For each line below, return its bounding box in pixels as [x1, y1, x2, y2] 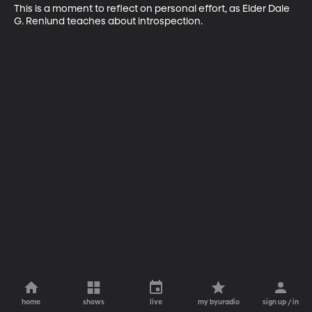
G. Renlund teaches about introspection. [14, 16, 203, 26]
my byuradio [197, 299, 240, 306]
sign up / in [263, 299, 299, 306]
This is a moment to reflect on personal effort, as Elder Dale [14, 3, 292, 14]
